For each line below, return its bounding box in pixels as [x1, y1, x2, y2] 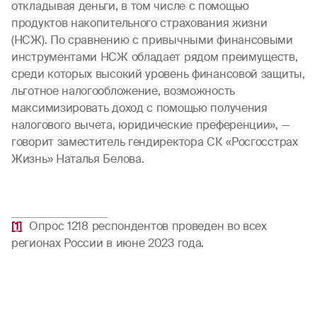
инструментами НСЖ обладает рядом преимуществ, [11, 50, 298, 64]
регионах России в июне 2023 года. [11, 236, 211, 250]
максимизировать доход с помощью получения [11, 100, 267, 115]
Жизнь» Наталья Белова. [11, 151, 144, 166]
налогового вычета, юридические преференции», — [11, 117, 290, 132]
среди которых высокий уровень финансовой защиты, [11, 67, 305, 81]
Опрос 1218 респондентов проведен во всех [25, 219, 267, 234]
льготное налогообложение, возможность [11, 83, 235, 98]
